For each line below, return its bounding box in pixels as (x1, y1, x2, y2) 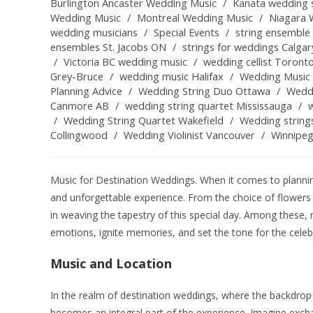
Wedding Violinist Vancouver (124, 129, 255, 143)
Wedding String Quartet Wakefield (64, 114, 224, 128)
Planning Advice (50, 85, 122, 99)
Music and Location (50, 255, 172, 272)
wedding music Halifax (119, 70, 224, 84)
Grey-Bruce (50, 70, 103, 84)
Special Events (154, 26, 219, 40)
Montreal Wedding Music (137, 11, 253, 25)
